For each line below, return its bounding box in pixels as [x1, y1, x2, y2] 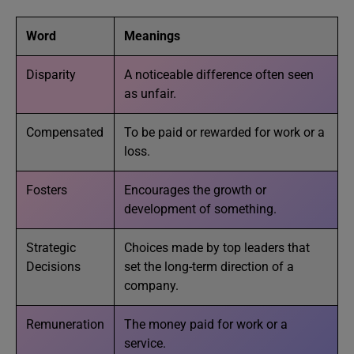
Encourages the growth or [124, 183, 266, 198]
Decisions [26, 259, 81, 274]
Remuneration [26, 317, 104, 332]
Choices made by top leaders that [124, 240, 310, 255]
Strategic [26, 240, 76, 255]
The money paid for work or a [124, 317, 288, 332]
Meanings [124, 28, 180, 43]
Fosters [26, 183, 67, 198]
